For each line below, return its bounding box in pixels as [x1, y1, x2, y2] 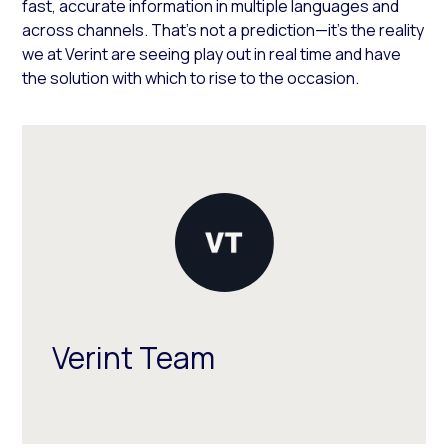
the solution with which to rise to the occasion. [22, 66, 360, 89]
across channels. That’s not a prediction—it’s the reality [22, 18, 425, 41]
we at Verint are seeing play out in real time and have [22, 42, 402, 65]
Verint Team [52, 336, 216, 378]
